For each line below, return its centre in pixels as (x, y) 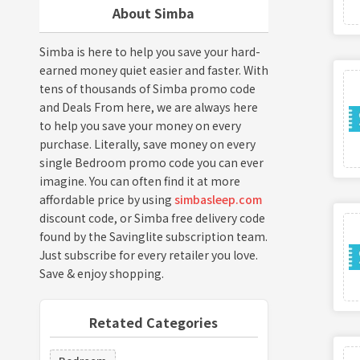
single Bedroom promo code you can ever (151, 162)
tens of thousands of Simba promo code (147, 88)
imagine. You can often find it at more (139, 180)
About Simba (154, 12)
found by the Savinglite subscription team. (153, 236)
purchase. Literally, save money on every (147, 143)
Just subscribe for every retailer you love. (148, 254)
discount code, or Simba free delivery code (152, 217)
